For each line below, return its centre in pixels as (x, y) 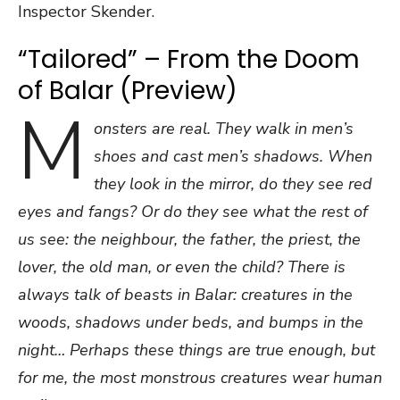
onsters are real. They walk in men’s (224, 129)
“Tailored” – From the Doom (189, 59)
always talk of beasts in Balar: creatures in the (185, 295)
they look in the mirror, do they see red (233, 184)
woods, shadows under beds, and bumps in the (191, 322)
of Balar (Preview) (128, 91)
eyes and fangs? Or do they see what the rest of (193, 212)
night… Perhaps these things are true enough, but (196, 350)
